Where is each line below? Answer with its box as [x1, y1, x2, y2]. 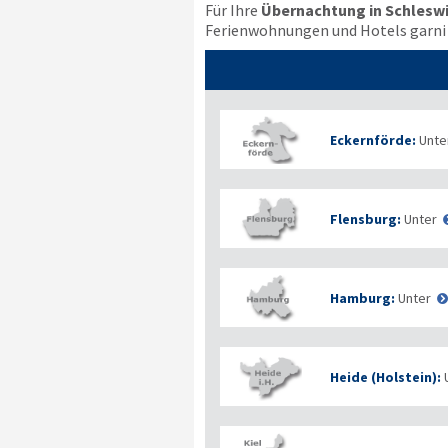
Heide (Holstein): [329, 367, 441, 386]
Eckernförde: [329, 130, 416, 149]
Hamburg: [329, 288, 395, 307]
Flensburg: [329, 209, 401, 228]
